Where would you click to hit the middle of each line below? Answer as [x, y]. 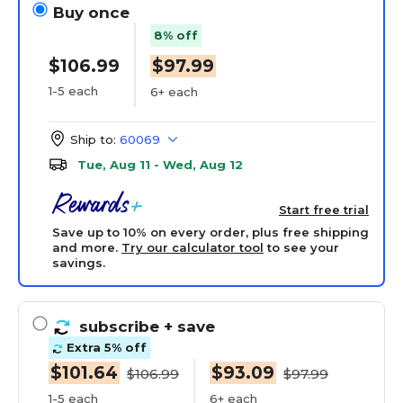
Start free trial [324, 210]
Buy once [91, 13]
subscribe [121, 327]
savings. [79, 263]
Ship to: [93, 139]
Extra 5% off [105, 348]
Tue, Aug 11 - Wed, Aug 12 [160, 165]
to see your [301, 247]
